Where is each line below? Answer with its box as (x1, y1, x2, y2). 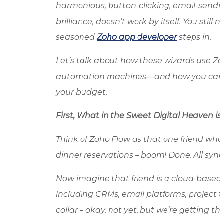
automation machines (56, 71, 146, 81)
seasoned (56, 32, 97, 42)
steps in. (177, 32, 211, 42)
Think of (56, 134, 89, 144)
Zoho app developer (97, 32, 177, 42)
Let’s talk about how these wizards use (56, 55, 213, 65)
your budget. (56, 87, 107, 97)
